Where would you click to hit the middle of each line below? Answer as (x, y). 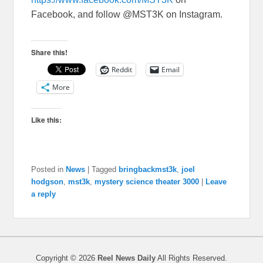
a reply (44, 194)
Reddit (122, 69)
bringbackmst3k (148, 169)
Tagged (104, 169)
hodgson (48, 181)
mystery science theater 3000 (147, 181)
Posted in (48, 169)
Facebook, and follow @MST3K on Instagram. (127, 14)
